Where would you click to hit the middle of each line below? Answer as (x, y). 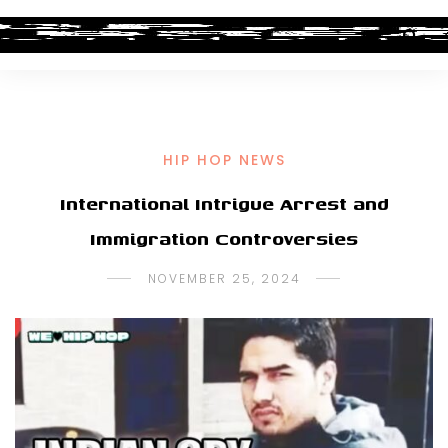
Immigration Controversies (224, 238)
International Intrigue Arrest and (224, 203)
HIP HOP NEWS (224, 160)
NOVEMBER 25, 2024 (224, 278)
